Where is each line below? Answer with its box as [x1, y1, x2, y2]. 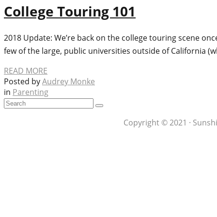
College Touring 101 [4, 2, 136, 21]
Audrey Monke [42, 76, 95, 87]
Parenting [13, 87, 48, 98]
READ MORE [4, 65, 47, 77]
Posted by [4, 76, 42, 87]
